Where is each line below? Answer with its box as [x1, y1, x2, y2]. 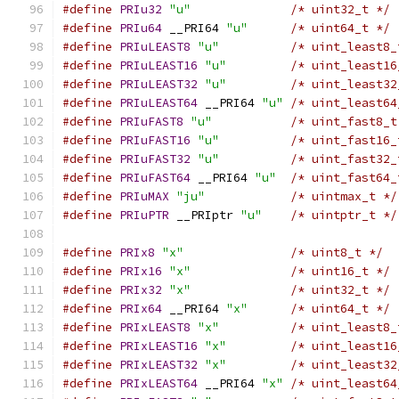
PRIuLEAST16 [119, 58, 198, 73]
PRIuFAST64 [119, 170, 191, 185]
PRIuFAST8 [119, 114, 183, 129]
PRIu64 [119, 20, 162, 36]
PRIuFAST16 [119, 133, 191, 148]
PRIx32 [119, 282, 162, 297]
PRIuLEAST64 [119, 95, 198, 110]
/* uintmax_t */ [290, 189, 397, 204]
